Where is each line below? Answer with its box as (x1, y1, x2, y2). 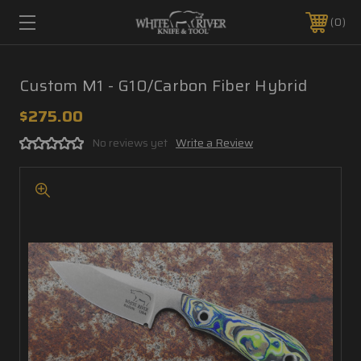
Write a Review (176, 134, 253, 151)
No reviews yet (92, 134, 168, 151)
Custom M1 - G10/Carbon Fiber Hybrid (19, 73, 307, 98)
